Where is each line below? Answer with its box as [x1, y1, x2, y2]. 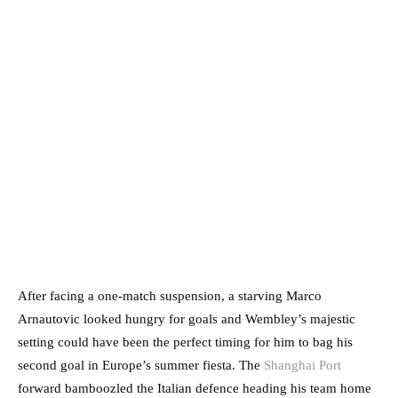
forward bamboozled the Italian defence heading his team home [18, 381, 371, 396]
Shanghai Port [264, 358, 341, 373]
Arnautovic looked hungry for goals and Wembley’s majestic [18, 312, 355, 327]
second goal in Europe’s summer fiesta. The [18, 358, 264, 373]
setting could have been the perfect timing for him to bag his [18, 335, 353, 350]
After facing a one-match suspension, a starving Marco [18, 289, 322, 304]
